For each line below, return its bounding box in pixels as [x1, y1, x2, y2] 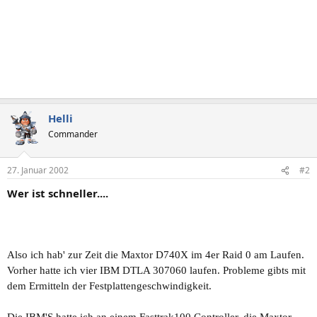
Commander [48, 127, 98, 140]
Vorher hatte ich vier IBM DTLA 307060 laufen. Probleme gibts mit [7, 265, 306, 276]
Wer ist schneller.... [7, 186, 108, 200]
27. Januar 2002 [7, 164, 69, 176]
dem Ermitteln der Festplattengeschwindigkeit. [7, 280, 212, 292]
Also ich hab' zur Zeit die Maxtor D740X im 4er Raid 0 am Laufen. [7, 249, 304, 260]
